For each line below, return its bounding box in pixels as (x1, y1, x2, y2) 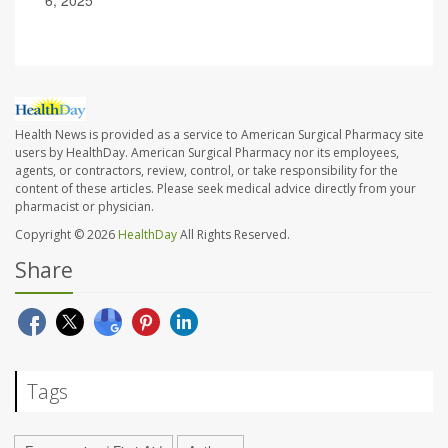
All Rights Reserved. (177, 226, 290, 244)
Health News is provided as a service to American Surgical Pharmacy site (15, 126, 424, 144)
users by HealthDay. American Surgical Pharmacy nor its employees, (15, 144, 399, 162)
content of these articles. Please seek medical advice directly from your (15, 180, 416, 198)
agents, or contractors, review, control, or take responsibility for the (15, 162, 398, 180)
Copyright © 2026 (15, 226, 118, 244)
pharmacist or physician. (15, 198, 154, 216)
